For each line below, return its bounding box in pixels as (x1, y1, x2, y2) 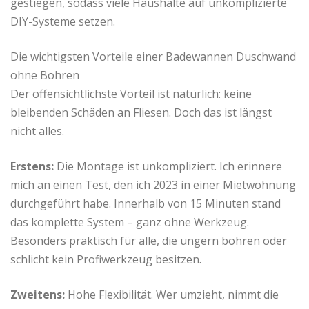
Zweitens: (10, 287, 65, 303)
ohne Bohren (10, 68, 79, 83)
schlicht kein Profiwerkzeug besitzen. (10, 252, 201, 268)
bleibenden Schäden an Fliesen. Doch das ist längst (10, 105, 272, 121)
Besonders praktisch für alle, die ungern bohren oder (10, 233, 287, 249)
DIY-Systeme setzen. (10, 14, 115, 30)
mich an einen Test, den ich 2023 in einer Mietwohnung (10, 177, 296, 193)
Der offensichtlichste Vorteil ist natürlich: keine (10, 86, 252, 102)
